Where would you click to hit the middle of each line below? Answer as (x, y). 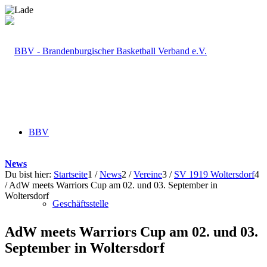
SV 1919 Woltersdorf (214, 174)
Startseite (71, 174)
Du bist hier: (28, 174)
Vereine (148, 174)
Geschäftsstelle (80, 204)
